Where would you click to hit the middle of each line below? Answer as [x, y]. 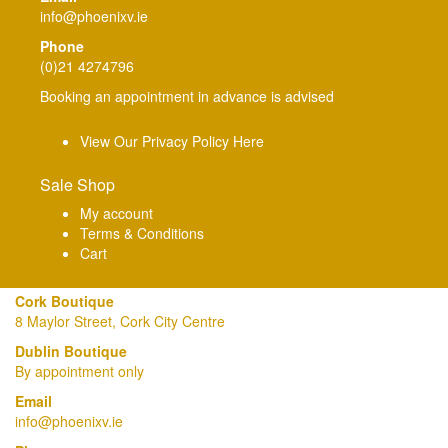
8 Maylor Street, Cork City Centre [120, 321]
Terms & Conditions [142, 233]
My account [116, 213]
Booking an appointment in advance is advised [187, 96]
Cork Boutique [64, 301]
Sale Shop [77, 184]
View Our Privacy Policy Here [172, 141]
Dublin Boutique [71, 351]
